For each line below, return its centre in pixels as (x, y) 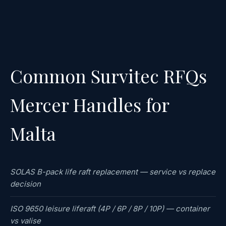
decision (25, 184)
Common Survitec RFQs (108, 76)
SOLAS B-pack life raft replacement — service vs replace (113, 172)
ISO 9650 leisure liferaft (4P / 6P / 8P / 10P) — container (110, 209)
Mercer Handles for (90, 105)
